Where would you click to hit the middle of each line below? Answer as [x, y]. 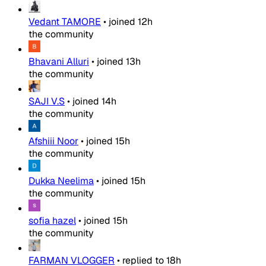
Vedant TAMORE [65, 21]
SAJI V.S [47, 101]
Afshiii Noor [53, 141]
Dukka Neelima [61, 180]
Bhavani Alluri [59, 61]
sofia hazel [52, 220]
